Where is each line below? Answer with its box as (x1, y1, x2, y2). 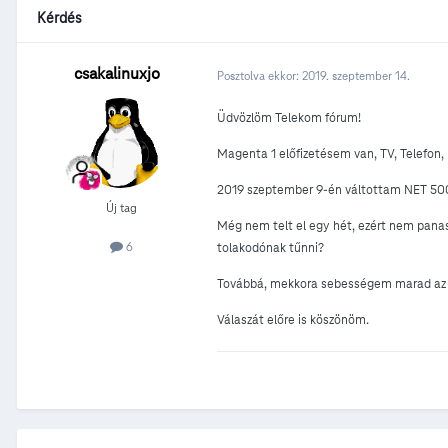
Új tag (105, 200, 137, 216)
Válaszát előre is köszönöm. (217, 312, 369, 329)
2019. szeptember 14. (302, 67, 410, 83)
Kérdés (37, 9, 82, 28)
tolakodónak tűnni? (217, 240, 324, 257)
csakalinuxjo (74, 63, 160, 85)
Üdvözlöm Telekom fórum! (217, 110, 361, 127)
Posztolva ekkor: (217, 67, 302, 83)
